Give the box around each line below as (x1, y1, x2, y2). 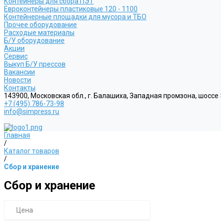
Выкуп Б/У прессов (4, 60, 66, 68)
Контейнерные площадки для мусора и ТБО (4, 13, 147, 21)
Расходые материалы (4, 29, 74, 37)
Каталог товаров (4, 147, 59, 155)
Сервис (4, 52, 28, 60)
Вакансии (4, 68, 35, 76)
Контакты (4, 84, 36, 92)
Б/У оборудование (4, 37, 65, 44)
